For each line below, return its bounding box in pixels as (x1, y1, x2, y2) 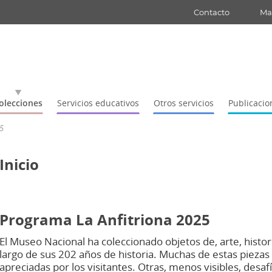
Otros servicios (153, 97, 214, 109)
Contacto (194, 7, 229, 17)
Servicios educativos (56, 97, 139, 109)
